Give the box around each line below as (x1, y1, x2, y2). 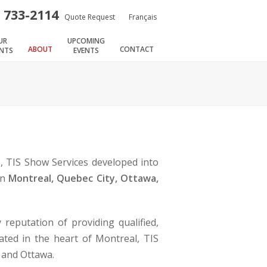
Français (129, 12, 159, 22)
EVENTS (73, 45, 99, 56)
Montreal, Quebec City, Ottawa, (8, 171, 159, 185)
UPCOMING (67, 36, 105, 46)
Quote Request (64, 12, 115, 22)
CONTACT (120, 44, 154, 55)
